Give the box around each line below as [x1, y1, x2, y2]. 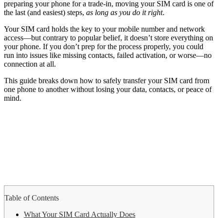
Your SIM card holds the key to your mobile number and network [4, 25, 205, 34]
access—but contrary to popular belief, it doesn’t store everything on [4, 34, 213, 42]
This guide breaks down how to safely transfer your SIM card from [4, 76, 209, 85]
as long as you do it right [86, 8, 163, 17]
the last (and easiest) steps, [4, 8, 86, 17]
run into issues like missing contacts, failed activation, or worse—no [4, 51, 212, 60]
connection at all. [4, 60, 56, 69]
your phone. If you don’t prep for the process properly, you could [4, 42, 203, 51]
